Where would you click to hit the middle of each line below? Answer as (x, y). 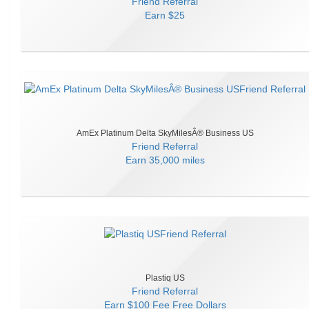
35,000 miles (177, 160)
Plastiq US (165, 278)
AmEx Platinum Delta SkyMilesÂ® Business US (165, 133)
